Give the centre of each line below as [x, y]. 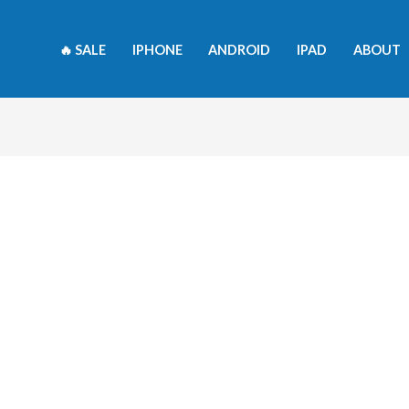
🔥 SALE [82, 50]
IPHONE [157, 50]
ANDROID [240, 50]
